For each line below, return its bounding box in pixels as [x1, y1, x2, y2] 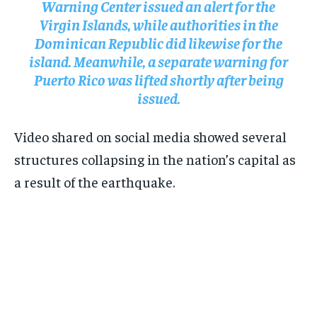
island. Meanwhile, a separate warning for [29, 51, 288, 71]
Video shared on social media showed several [14, 127, 287, 146]
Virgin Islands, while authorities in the [39, 14, 278, 35]
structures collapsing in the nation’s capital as [14, 150, 296, 168]
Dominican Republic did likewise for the [35, 33, 282, 53]
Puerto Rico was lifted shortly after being [33, 69, 284, 90]
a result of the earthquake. [14, 173, 175, 191]
